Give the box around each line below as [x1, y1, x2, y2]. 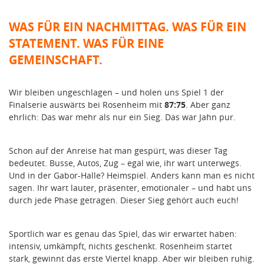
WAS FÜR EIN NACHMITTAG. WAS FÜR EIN [9, 19, 246, 35]
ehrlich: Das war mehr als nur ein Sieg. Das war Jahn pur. [9, 111, 236, 123]
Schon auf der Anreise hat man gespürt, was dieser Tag [9, 145, 227, 157]
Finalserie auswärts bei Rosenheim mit [9, 99, 164, 111]
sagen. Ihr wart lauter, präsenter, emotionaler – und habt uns [9, 182, 252, 194]
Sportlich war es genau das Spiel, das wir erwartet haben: [9, 228, 237, 240]
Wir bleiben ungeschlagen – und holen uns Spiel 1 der [9, 87, 224, 98]
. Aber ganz [186, 99, 230, 111]
